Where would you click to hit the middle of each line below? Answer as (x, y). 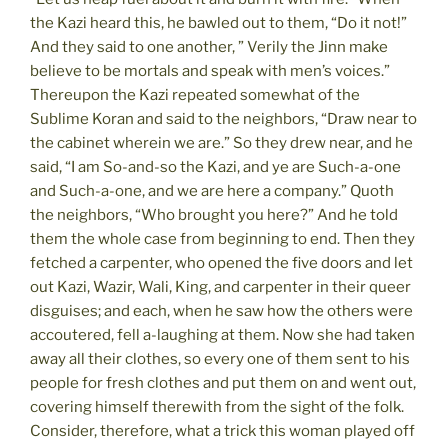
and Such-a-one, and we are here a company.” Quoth (212, 190)
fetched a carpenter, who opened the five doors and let (221, 262)
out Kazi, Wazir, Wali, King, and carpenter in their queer (220, 286)
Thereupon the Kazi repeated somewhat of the (195, 94)
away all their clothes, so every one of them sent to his (220, 358)
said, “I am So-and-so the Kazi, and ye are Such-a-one (215, 166)
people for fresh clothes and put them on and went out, (223, 382)
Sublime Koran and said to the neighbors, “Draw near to (223, 118)
